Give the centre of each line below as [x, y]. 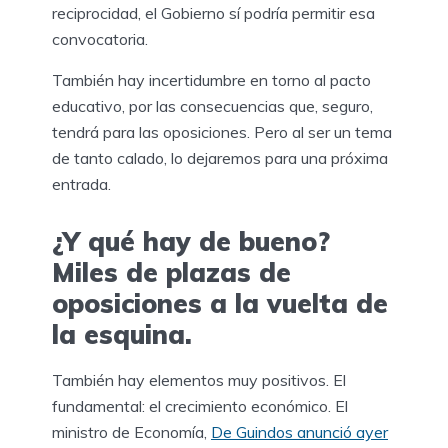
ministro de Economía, [131, 431]
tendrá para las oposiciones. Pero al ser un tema [222, 132]
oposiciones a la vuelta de [220, 304]
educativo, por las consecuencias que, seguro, [212, 106]
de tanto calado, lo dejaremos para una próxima [220, 158]
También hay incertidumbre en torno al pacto [211, 80]
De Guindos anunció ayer [299, 431]
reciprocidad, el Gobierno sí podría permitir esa [213, 13]
